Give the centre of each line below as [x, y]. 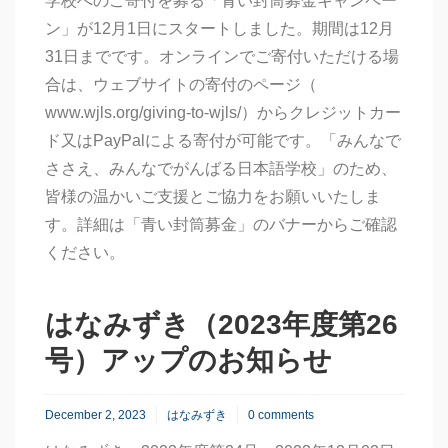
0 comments [281, 415]
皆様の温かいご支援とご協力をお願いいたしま [213, 196]
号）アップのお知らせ [188, 360]
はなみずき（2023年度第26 [221, 324]
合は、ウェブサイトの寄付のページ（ [181, 84]
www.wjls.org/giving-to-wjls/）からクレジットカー [223, 112]
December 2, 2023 [95, 415]
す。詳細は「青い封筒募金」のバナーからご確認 [221, 224]
